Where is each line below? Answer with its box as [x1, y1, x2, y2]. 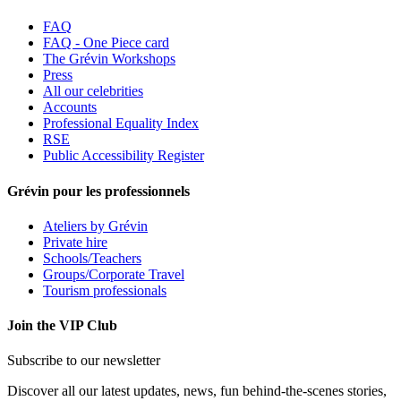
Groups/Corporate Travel [43, 266, 184, 282]
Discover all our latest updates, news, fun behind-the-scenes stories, [7, 383, 387, 399]
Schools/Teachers [43, 250, 141, 266]
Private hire [43, 234, 107, 250]
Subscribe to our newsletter [7, 353, 160, 369]
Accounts [43, 99, 97, 115]
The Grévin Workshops [43, 51, 175, 67]
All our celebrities [43, 83, 143, 99]
